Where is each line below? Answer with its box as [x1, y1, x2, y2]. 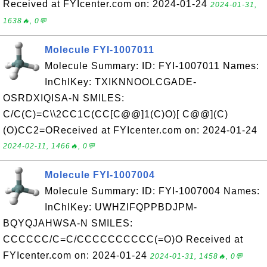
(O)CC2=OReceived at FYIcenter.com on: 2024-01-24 [3, 125, 257, 135]
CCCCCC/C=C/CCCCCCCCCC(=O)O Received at [3, 234, 243, 244]
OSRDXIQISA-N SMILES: [3, 93, 125, 103]
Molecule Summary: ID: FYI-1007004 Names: [45, 186, 260, 196]
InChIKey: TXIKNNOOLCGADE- [45, 77, 197, 87]
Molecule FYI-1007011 [45, 45, 154, 55]
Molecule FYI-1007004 [45, 170, 155, 180]
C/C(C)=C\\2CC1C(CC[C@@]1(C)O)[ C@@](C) [3, 109, 228, 119]
